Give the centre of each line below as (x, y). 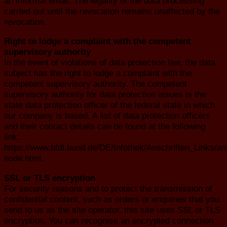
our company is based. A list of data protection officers (107, 116)
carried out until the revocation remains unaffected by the (112, 11)
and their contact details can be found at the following (105, 126)
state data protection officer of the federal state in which (109, 105)
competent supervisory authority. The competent (96, 84)
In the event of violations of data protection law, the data (110, 63)
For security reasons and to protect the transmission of (108, 188)
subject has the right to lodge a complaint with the (98, 73)
